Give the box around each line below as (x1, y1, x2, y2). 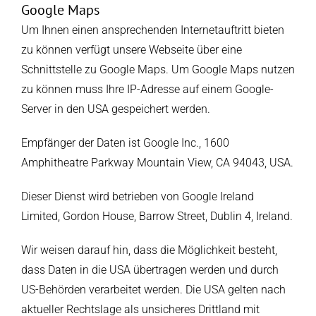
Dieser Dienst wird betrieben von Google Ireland (20, 190, 254, 204)
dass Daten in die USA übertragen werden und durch (20, 263, 279, 277)
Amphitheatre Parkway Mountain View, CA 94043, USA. (20, 156, 293, 170)
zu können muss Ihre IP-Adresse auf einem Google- (20, 83, 274, 97)
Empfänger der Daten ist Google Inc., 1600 (20, 136, 229, 150)
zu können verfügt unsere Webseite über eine (20, 43, 242, 57)
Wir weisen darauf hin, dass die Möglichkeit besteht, (20, 243, 277, 257)
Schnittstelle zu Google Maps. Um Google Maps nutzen (20, 63, 295, 77)
